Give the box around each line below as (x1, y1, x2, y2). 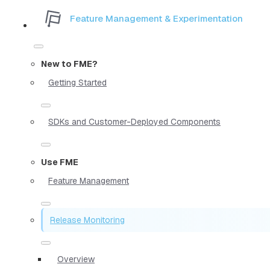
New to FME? (41, 58, 98, 69)
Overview (57, 253, 95, 265)
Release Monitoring (50, 214, 125, 225)
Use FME (41, 156, 78, 168)
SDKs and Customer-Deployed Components (48, 116, 221, 127)
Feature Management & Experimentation (70, 13, 243, 25)
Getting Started (48, 77, 107, 88)
